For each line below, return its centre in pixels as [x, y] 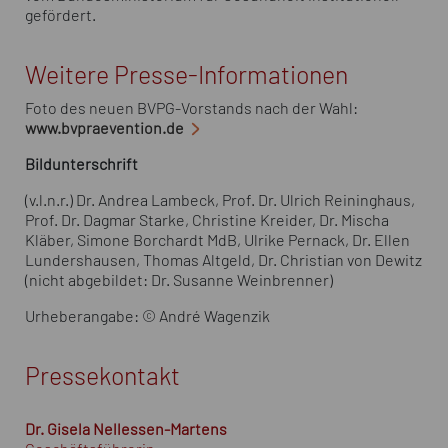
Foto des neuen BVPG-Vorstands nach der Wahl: [191, 108]
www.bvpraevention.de [104, 128]
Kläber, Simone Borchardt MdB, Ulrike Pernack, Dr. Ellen [217, 240]
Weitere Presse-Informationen [186, 76]
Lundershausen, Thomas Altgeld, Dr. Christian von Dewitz [223, 260]
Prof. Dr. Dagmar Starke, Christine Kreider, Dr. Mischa [207, 220]
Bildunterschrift [81, 164]
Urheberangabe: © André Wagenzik [147, 316]
